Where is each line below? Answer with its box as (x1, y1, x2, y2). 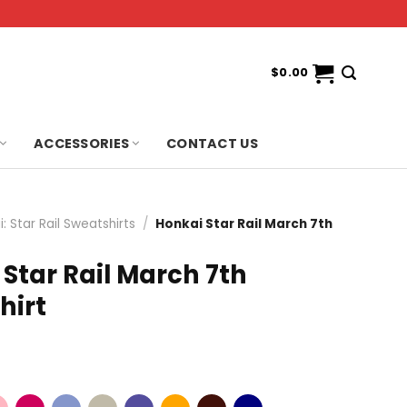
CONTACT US (166, 134, 258, 153)
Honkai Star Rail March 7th (155, 215, 333, 233)
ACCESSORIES (33, 134, 130, 153)
